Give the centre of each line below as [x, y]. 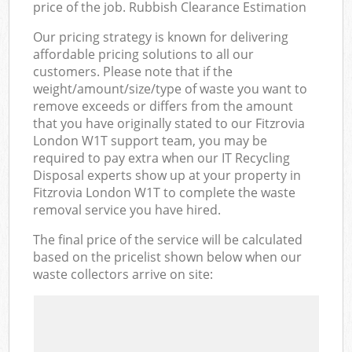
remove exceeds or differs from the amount [163, 106]
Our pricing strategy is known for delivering [161, 37]
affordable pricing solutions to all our [144, 54]
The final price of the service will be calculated [168, 239]
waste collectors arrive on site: [123, 274]
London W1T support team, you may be [150, 140]
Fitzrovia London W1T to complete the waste [165, 192]
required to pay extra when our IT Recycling [162, 158]
